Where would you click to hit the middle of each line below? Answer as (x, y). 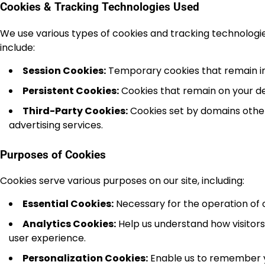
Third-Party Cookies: (75, 111)
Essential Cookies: (68, 204)
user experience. (47, 238)
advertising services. (56, 125)
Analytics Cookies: (69, 224)
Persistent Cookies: (71, 91)
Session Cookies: (64, 70)
